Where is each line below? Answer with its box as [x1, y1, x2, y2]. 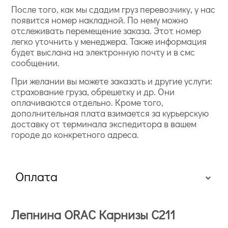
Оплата [15, 168, 58, 185]
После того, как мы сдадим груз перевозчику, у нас [11, 3, 216, 15]
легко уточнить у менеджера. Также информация [11, 35, 207, 47]
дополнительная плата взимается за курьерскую [11, 107, 209, 119]
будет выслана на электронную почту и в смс [11, 46, 195, 58]
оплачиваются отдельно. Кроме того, [11, 96, 164, 108]
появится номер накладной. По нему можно [11, 14, 189, 26]
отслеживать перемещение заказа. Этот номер [11, 24, 202, 37]
